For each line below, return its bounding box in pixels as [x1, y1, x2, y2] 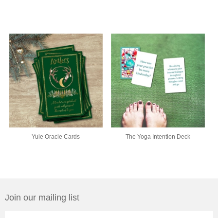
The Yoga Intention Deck [126, 133, 191, 140]
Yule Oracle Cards [32, 133, 80, 140]
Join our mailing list [5, 193, 79, 202]
